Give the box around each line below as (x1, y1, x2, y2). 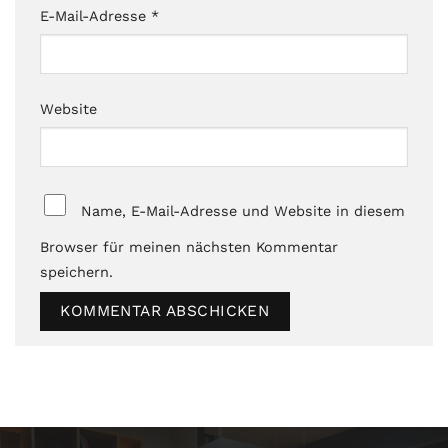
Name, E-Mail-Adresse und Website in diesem (80, 202, 405, 219)
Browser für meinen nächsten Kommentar (40, 238, 338, 255)
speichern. (40, 263, 113, 280)
